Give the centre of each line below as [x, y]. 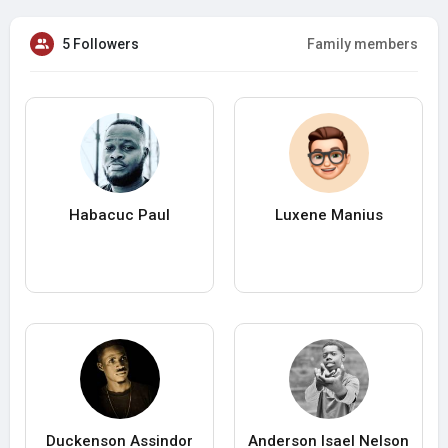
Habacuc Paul [119, 215]
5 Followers [100, 44]
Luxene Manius [328, 215]
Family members [362, 44]
